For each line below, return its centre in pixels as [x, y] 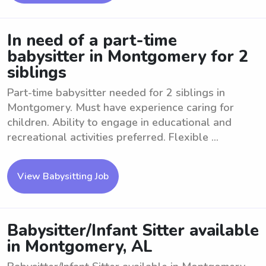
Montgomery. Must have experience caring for [121, 107]
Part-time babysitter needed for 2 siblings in [116, 93]
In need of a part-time [92, 41]
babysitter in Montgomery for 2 [128, 57]
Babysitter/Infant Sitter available [133, 231]
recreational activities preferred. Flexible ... [113, 137]
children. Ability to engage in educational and [119, 122]
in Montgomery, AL [80, 247]
